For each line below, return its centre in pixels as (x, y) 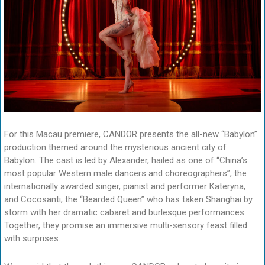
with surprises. (32, 238)
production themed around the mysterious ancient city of (115, 147)
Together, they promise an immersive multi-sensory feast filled (126, 225)
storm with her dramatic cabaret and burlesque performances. (125, 212)
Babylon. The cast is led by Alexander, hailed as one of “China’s (126, 160)
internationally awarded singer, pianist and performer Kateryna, (125, 186)
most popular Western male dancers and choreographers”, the (125, 173)
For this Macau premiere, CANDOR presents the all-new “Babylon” (131, 134)
